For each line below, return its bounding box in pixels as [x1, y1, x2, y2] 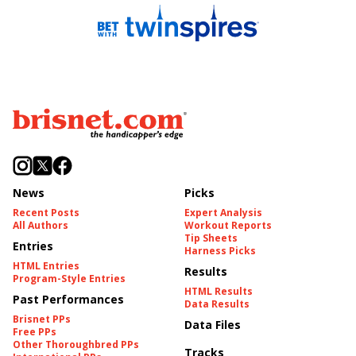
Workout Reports [184, 219, 272, 232]
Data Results [184, 297, 250, 311]
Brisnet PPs [13, 312, 71, 326]
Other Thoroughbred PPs [13, 338, 139, 351]
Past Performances [13, 292, 124, 307]
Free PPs [13, 325, 56, 339]
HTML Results [184, 284, 253, 298]
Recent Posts [13, 206, 79, 219]
